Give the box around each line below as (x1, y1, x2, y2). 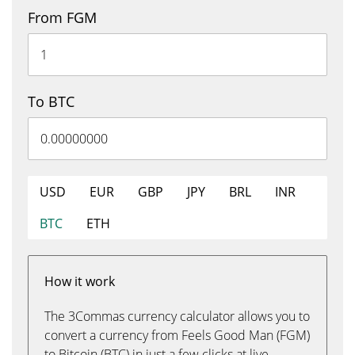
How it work (44, 273, 115, 290)
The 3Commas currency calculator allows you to (44, 307, 310, 325)
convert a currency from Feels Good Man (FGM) (44, 326, 310, 344)
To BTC (28, 92, 74, 111)
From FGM (28, 8, 97, 27)
